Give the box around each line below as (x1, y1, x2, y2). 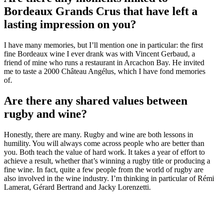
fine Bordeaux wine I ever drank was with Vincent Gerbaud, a (4, 49, 195, 58)
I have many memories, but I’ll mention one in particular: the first (4, 40, 203, 49)
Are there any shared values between (4, 94, 187, 107)
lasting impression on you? (4, 18, 136, 31)
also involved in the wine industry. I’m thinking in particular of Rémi (4, 174, 214, 182)
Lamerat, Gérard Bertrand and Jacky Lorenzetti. (4, 182, 151, 191)
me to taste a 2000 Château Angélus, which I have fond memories (4, 67, 205, 75)
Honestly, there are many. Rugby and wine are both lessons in (4, 130, 193, 139)
